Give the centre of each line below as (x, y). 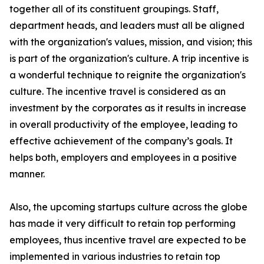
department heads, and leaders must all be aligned (127, 26)
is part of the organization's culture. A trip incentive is (129, 59)
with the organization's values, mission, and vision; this (131, 42)
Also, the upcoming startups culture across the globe (128, 207)
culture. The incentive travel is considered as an (118, 92)
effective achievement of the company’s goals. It (121, 141)
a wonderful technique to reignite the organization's (128, 75)
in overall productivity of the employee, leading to (123, 125)
